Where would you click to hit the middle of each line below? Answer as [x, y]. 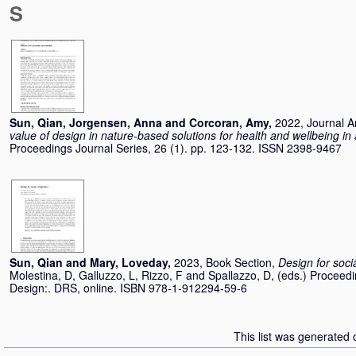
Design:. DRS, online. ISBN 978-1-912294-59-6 [128, 288]
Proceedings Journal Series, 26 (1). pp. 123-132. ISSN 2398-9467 [176, 148]
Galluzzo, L [107, 275]
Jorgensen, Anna [116, 122]
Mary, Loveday [129, 262]
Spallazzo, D [240, 275]
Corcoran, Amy [229, 122]
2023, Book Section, [226, 262]
